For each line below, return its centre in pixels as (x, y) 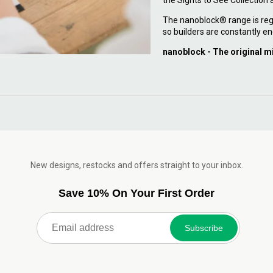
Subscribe (204, 228)
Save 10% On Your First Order (136, 193)
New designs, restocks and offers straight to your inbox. (136, 165)
